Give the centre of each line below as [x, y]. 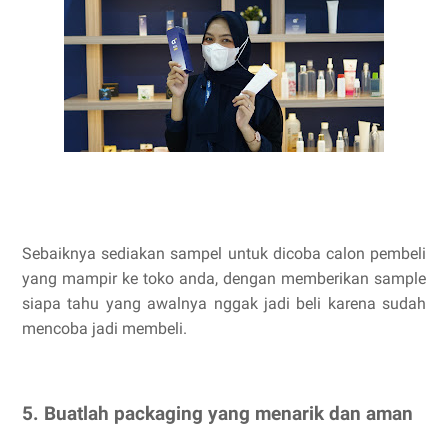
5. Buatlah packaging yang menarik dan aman [217, 414]
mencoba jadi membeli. [104, 328]
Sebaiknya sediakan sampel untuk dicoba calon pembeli [224, 253]
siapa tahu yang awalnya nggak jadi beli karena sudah [224, 303]
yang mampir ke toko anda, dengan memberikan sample [224, 278]
